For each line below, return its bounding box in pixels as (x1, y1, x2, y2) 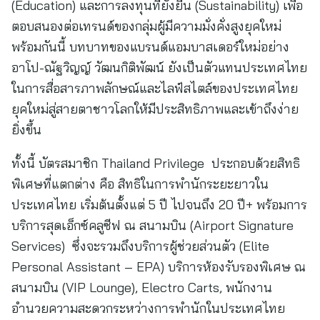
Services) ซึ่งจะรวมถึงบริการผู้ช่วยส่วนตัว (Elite (11, 238, 269, 254)
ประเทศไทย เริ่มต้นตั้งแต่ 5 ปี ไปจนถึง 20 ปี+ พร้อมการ (11, 196, 307, 213)
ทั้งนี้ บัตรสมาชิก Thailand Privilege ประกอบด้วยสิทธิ (11, 155, 300, 171)
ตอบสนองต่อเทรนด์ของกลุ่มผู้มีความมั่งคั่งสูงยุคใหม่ (11, 18, 281, 34)
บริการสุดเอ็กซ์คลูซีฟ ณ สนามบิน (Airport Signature (11, 217, 294, 234)
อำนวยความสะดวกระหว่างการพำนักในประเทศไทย (11, 300, 285, 316)
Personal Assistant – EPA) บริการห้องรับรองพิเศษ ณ (11, 259, 306, 275)
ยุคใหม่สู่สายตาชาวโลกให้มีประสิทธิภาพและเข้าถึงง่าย (11, 101, 299, 117)
